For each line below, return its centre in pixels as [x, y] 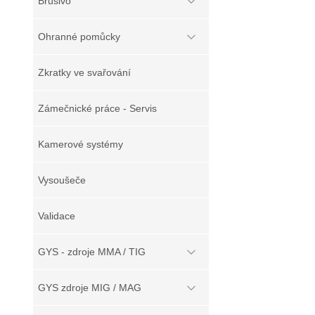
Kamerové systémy [81, 144]
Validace [57, 216]
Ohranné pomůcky [79, 37]
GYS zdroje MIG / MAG [90, 288]
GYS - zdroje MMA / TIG [92, 252]
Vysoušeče [62, 180]
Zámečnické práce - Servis [97, 108]
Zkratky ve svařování [84, 72]
